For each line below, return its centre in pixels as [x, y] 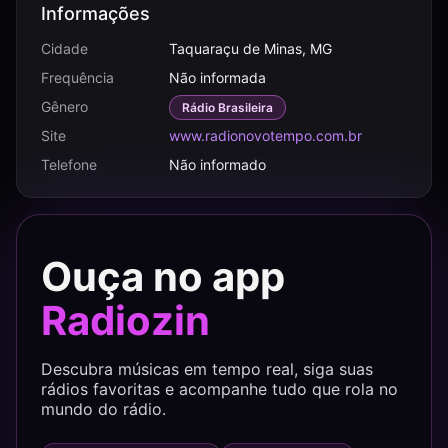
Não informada [217, 77]
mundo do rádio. [103, 409]
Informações [95, 13]
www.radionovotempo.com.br [265, 135]
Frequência [77, 77]
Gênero [64, 106]
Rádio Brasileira [227, 107]
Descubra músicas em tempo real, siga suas [207, 369]
